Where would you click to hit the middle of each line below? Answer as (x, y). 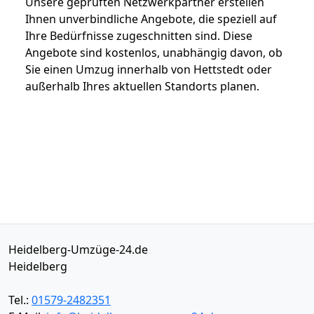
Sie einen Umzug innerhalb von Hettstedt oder (149, 69)
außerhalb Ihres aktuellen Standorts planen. (142, 86)
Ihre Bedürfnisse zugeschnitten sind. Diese (139, 35)
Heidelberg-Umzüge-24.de (78, 249)
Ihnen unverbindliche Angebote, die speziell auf (151, 19)
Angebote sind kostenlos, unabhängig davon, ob (154, 52)
